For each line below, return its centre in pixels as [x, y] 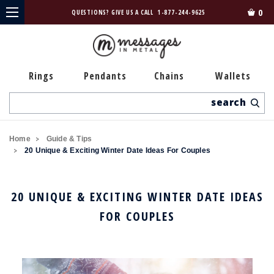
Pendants [105, 76]
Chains [169, 76]
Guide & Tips [69, 139]
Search [24, 98]
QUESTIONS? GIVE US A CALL [113, 12]
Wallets [233, 76]
